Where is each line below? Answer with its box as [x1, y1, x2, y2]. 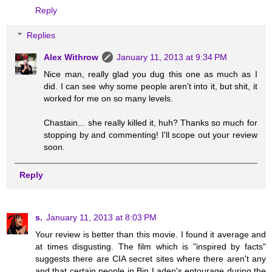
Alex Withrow [44, 52, 99, 63]
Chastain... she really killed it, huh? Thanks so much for [44, 118, 257, 128]
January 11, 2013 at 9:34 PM [117, 52, 228, 63]
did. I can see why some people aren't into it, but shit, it [44, 81, 257, 92]
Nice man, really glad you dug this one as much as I [44, 69, 257, 80]
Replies [27, 30, 56, 41]
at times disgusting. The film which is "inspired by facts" [35, 241, 266, 251]
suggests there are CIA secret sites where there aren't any [35, 253, 266, 263]
